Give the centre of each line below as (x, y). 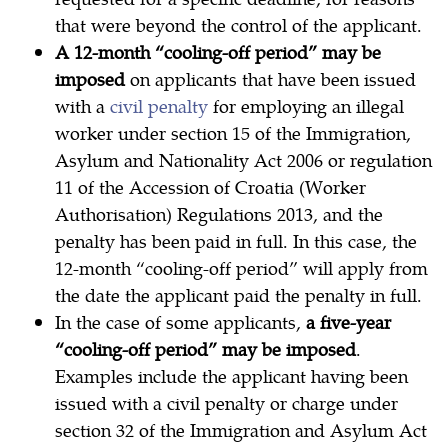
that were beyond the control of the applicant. (238, 25)
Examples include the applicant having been (231, 376)
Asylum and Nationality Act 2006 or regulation (243, 160)
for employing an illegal (306, 106)
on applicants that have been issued (270, 79)
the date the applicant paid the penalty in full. (238, 295)
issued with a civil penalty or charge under (226, 403)
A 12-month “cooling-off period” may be (218, 52)
